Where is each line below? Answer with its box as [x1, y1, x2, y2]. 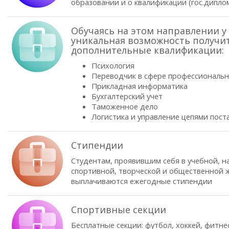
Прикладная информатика [91, 81, 188, 91]
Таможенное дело [91, 101, 158, 111]
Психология [91, 60, 134, 71]
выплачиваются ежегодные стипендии [71, 176, 212, 186]
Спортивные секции [71, 203, 166, 216]
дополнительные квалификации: [71, 44, 224, 56]
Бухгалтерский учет [91, 91, 163, 101]
